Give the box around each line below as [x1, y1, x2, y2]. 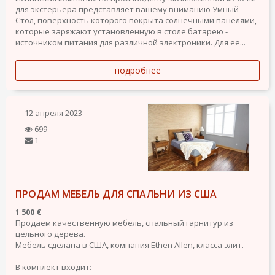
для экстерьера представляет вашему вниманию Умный [15, 4, 239, 15]
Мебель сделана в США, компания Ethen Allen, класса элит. [15, 239, 244, 250]
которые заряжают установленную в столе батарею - [15, 26, 228, 37]
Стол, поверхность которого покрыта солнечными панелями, [15, 15, 257, 26]
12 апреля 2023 [25, 107, 82, 119]
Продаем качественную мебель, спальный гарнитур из [15, 217, 233, 228]
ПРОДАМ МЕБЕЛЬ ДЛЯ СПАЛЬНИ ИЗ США [15, 187, 217, 201]
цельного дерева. [15, 228, 85, 239]
